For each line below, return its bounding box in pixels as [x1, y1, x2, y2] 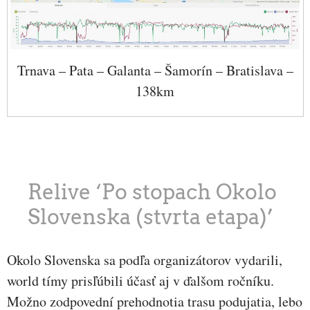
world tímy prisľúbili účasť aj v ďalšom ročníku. [7, 271, 274, 290]
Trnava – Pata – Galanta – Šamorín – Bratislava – [17, 61, 293, 80]
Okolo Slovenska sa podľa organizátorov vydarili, [7, 250, 282, 269]
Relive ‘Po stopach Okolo [28, 179, 277, 204]
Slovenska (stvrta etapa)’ [28, 203, 273, 229]
